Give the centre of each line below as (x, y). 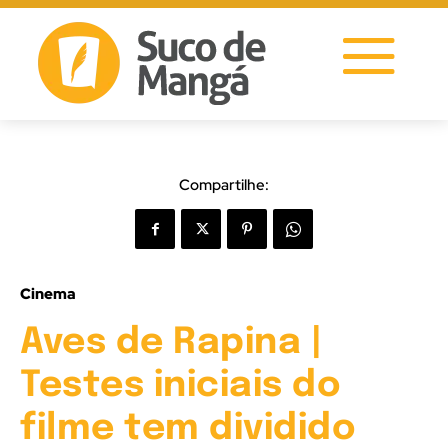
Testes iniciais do (180, 385)
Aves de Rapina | (171, 342)
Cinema (48, 293)
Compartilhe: (224, 185)
